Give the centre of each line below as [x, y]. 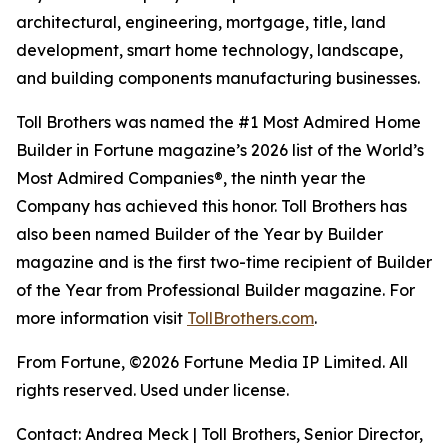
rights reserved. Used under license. [152, 390]
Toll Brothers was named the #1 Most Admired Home [218, 122]
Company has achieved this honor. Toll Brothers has [211, 206]
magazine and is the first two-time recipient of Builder [224, 262]
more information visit [101, 318]
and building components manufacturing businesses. [218, 78]
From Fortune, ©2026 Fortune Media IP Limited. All [212, 362]
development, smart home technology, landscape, [209, 50]
